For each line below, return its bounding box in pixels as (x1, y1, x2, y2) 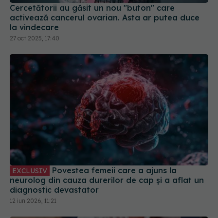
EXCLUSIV (12, 143, 47, 152)
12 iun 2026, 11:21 (10, 173, 56, 181)
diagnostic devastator (10, 161, 99, 171)
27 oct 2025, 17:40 (10, 10, 59, 18)
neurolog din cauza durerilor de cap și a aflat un (10, 151, 204, 162)
